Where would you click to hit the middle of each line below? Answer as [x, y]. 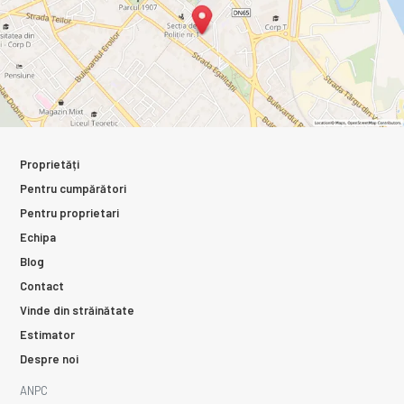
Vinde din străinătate [77, 310]
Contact [42, 285]
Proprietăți [50, 164]
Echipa [38, 237]
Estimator [47, 334]
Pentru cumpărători [73, 188]
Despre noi [49, 358]
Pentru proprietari [69, 212]
